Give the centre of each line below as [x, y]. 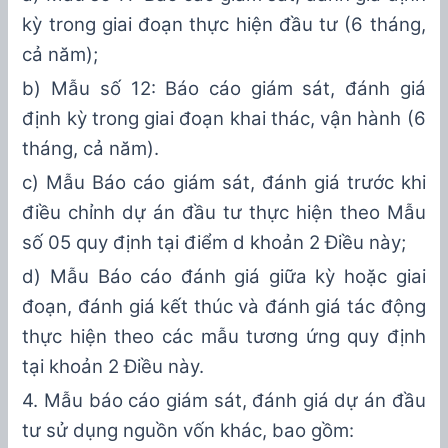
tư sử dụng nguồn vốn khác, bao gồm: [188, 430]
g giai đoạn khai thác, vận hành [267, 118]
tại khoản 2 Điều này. [113, 366]
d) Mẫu [60, 276]
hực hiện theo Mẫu [340, 212]
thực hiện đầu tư [261, 24]
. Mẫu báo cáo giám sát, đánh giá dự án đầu [229, 400]
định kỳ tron [75, 118]
